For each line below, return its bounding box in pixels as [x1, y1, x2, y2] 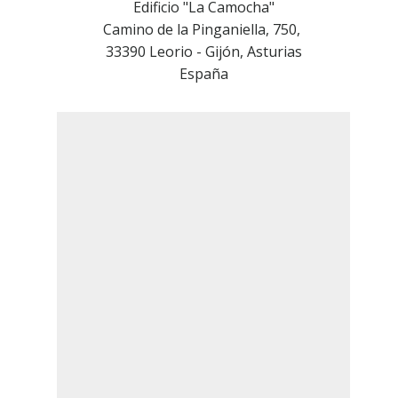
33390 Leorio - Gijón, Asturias [105, 42, 302, 61]
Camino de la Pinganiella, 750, [103, 20, 304, 39]
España [179, 64, 228, 84]
